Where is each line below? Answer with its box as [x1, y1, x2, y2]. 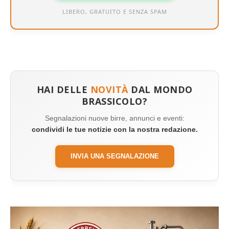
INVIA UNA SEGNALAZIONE [70, 152, 159, 161]
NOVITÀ [90, 83, 128, 96]
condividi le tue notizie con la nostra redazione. [31, 125, 198, 134]
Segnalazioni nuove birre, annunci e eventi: [44, 114, 185, 123]
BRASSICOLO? [81, 95, 148, 108]
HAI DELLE [36, 83, 90, 96]
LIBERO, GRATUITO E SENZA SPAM [62, 8, 167, 16]
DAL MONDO [128, 83, 193, 96]
